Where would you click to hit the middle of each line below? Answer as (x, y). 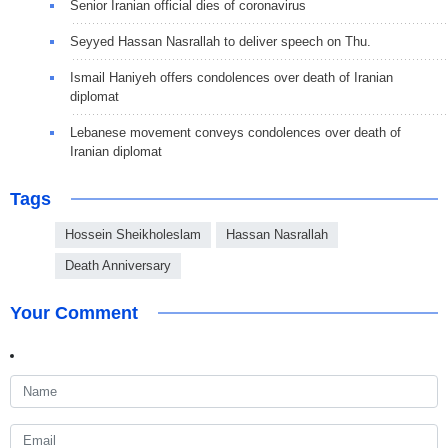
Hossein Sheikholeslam (133, 235)
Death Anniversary (118, 266)
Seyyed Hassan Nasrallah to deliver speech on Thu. (220, 42)
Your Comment (74, 313)
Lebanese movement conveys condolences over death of (235, 133)
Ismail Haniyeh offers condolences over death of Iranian (231, 78)
